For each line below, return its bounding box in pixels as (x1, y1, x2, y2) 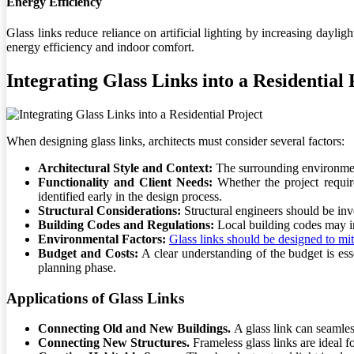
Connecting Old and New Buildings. (38, 322, 234, 336)
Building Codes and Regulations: (38, 217, 217, 232)
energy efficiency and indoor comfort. (6, 40, 194, 54)
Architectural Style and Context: (38, 160, 216, 175)
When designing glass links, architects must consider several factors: (6, 134, 345, 148)
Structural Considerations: (38, 203, 184, 217)
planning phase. (38, 260, 116, 274)
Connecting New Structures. (38, 336, 193, 350)
